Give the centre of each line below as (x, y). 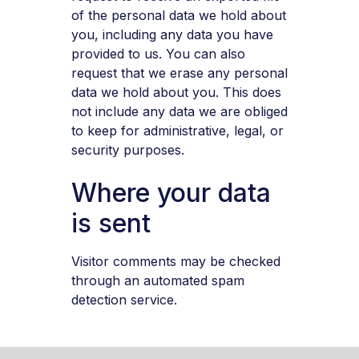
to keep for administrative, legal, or (177, 131)
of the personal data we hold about (178, 16)
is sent (111, 223)
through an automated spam (157, 280)
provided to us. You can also (158, 54)
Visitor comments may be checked (175, 261)
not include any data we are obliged (179, 112)
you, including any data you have (172, 35)
